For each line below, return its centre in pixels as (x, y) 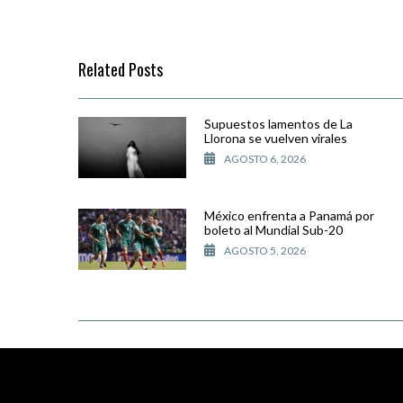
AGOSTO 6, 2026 (265, 159)
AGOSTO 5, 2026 (265, 251)
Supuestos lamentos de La (278, 124)
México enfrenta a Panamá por (289, 216)
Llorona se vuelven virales (276, 139)
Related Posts (121, 70)
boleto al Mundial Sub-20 (273, 230)
